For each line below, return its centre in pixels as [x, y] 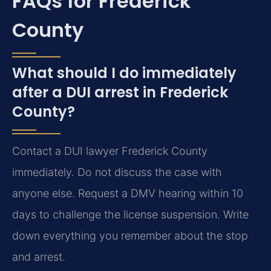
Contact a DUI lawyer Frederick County [110, 151]
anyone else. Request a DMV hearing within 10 [128, 193]
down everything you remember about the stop [130, 235]
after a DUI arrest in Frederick [120, 92]
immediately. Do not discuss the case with [117, 172]
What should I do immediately [124, 73]
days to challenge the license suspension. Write [130, 214]
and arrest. [39, 256]
